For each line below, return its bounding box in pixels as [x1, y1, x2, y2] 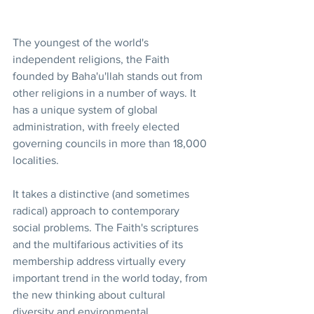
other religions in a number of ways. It [13, 86, 199, 99]
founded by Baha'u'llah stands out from [13, 69, 205, 82]
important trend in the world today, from [13, 271, 210, 284]
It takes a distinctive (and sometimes [13, 187, 192, 200]
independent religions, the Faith [13, 53, 172, 65]
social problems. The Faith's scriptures [13, 221, 201, 233]
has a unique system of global [13, 103, 161, 116]
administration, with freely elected [13, 120, 182, 132]
